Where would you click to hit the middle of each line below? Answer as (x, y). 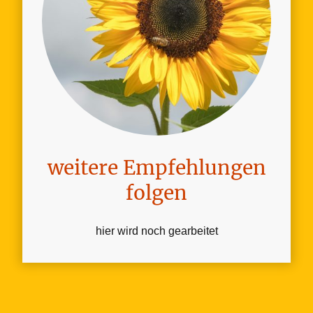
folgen (156, 193)
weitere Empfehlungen (156, 168)
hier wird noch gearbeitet (156, 231)
